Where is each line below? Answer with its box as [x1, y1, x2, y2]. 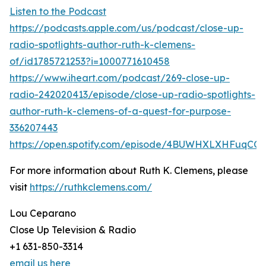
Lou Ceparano [9, 207, 76, 219]
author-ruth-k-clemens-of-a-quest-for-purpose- [9, 105, 231, 117]
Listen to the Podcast [9, 5, 106, 17]
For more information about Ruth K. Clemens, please [9, 164, 248, 176]
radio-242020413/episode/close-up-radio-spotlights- [9, 88, 255, 100]
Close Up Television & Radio [9, 224, 136, 236]
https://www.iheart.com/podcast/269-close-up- [9, 72, 230, 84]
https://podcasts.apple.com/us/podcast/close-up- [9, 22, 243, 34]
